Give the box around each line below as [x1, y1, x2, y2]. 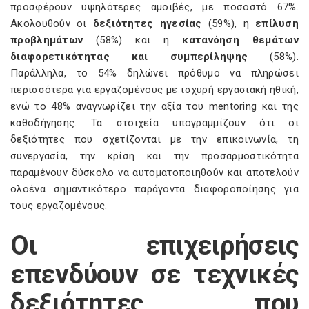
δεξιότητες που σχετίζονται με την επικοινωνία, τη [10, 133, 299, 146]
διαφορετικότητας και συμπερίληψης [10, 50, 248, 63]
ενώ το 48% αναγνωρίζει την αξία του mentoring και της [10, 100, 299, 112]
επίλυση [255, 17, 299, 30]
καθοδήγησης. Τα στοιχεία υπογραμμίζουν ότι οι [10, 117, 299, 129]
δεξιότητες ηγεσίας [92, 17, 202, 30]
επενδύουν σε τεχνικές [10, 259, 299, 290]
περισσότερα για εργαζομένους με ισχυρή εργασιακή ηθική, [10, 83, 299, 96]
